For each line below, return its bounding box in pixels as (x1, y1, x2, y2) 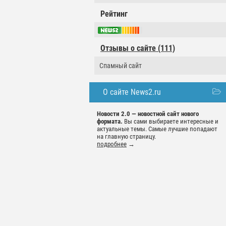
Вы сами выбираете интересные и (123, 118, 218, 126)
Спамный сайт (99, 62, 142, 70)
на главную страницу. (97, 133, 156, 141)
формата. (97, 118, 123, 126)
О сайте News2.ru (103, 87, 161, 97)
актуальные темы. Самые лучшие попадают (97, 125, 217, 133)
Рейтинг (100, 9, 128, 19)
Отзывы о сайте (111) (100, 43, 175, 53)
